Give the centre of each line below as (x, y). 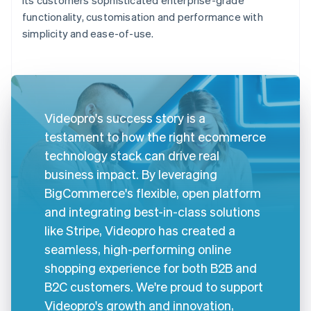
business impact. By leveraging (131, 174)
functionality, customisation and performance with (143, 16)
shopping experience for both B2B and (151, 267)
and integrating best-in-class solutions (152, 211)
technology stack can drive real (132, 155)
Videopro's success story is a (125, 117)
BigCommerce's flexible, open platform (153, 192)
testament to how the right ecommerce (155, 136)
